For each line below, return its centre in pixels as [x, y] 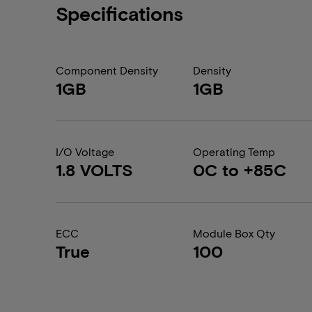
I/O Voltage [85, 151]
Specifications [119, 13]
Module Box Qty [234, 233]
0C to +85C [240, 170]
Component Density [107, 70]
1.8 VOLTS [94, 170]
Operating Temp [234, 151]
